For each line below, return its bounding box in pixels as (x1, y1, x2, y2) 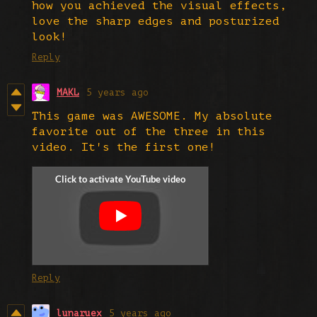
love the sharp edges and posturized (32, 14, 279, 28)
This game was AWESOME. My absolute (32, 109, 272, 122)
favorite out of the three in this (32, 125, 265, 138)
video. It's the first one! (32, 140, 216, 154)
